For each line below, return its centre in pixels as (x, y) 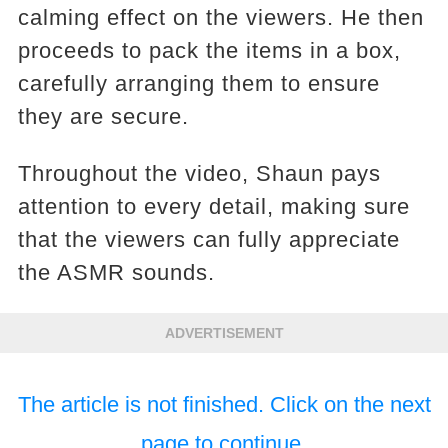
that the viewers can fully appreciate (208, 239)
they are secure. (103, 116)
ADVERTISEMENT (224, 333)
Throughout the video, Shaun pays (199, 173)
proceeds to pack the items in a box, (209, 50)
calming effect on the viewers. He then (220, 17)
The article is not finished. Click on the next (224, 404)
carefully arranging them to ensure (198, 83)
